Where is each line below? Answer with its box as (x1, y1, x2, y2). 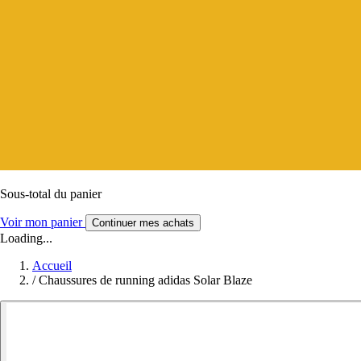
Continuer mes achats (92, 216, 194, 229)
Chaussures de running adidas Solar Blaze (39, 272, 252, 287)
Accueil (32, 258, 72, 272)
